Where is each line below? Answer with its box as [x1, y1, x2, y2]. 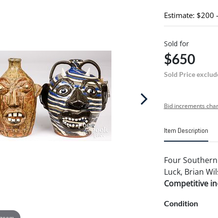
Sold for [163, 39, 189, 48]
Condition [163, 199, 198, 208]
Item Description [163, 126, 208, 135]
